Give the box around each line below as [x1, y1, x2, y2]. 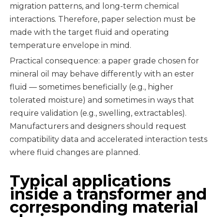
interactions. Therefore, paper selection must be [10, 15, 196, 24]
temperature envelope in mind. [10, 41, 131, 50]
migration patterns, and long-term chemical [10, 1, 179, 11]
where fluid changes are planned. [10, 148, 140, 157]
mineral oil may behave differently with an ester [10, 69, 194, 78]
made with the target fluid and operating [10, 28, 169, 37]
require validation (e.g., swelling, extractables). [10, 108, 186, 118]
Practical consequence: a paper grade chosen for [10, 56, 199, 65]
